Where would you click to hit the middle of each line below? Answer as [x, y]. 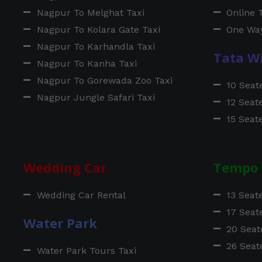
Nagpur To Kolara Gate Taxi [98, 29]
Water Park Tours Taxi [86, 250]
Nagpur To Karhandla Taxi [96, 46]
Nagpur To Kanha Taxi [87, 63]
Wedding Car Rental [81, 195]
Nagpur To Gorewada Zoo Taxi [104, 80]
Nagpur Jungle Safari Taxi [96, 97]
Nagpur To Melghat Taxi [90, 12]
